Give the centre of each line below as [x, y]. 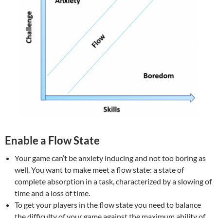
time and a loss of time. [52, 193]
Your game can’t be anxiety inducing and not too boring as [110, 158]
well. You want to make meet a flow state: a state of [99, 170]
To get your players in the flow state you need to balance [108, 205]
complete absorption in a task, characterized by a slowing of [113, 182]
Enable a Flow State [52, 141]
